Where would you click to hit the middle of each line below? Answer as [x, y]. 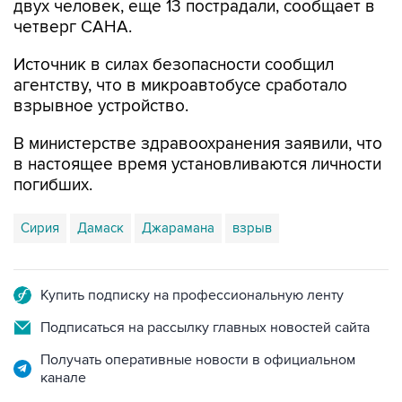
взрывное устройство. [101, 106]
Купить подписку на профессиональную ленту [192, 295]
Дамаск [100, 227]
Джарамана [178, 227]
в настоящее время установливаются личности [197, 164]
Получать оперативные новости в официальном [198, 359]
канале [63, 377]
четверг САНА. [73, 27]
